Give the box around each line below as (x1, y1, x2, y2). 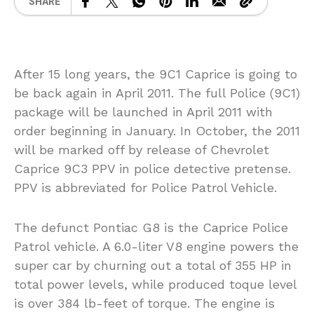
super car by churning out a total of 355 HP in (14, 258, 292, 273)
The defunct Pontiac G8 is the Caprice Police (14, 220, 288, 235)
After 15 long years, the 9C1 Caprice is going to (14, 67, 297, 82)
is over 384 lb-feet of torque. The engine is (14, 296, 275, 311)
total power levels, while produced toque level (14, 277, 296, 292)
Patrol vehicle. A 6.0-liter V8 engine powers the (14, 239, 299, 254)
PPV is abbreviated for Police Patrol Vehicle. (14, 180, 277, 196)
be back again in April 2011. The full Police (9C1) (14, 86, 300, 101)
